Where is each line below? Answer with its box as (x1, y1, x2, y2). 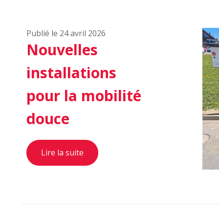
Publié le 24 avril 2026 (26, 28, 106, 39)
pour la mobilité (26, 86, 141, 106)
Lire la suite (41, 147, 84, 158)
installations (26, 63, 116, 83)
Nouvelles (26, 40, 98, 60)
